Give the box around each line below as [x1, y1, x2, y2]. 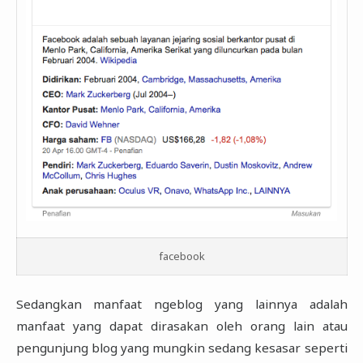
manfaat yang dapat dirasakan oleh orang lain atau [15, 318, 348, 335]
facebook [158, 248, 205, 263]
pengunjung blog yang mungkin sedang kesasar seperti [15, 340, 348, 357]
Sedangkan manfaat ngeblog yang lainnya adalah [15, 296, 348, 313]
